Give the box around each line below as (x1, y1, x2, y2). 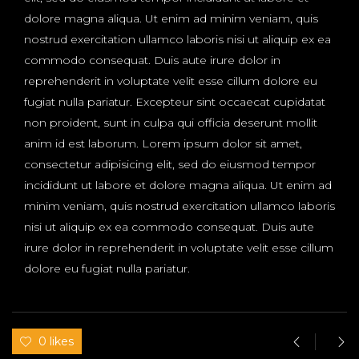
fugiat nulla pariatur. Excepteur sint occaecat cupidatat (24, 95, 325, 110)
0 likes (38, 334, 74, 349)
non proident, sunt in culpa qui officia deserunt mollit (24, 115, 317, 131)
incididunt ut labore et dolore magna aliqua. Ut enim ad (24, 178, 332, 193)
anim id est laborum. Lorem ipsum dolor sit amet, (24, 136, 302, 151)
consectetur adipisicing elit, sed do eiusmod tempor (24, 157, 316, 172)
